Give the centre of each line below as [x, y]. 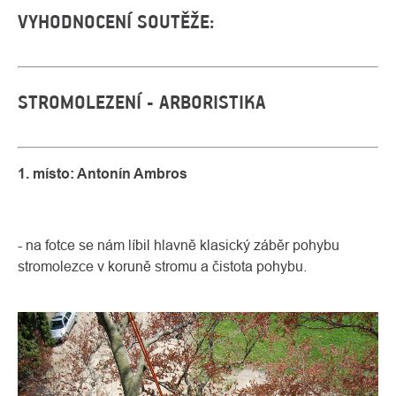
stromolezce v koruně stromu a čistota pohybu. [162, 266]
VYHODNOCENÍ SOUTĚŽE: [116, 22]
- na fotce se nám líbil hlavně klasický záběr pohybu [179, 245]
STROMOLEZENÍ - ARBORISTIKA [142, 102]
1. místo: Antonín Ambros [103, 174]
